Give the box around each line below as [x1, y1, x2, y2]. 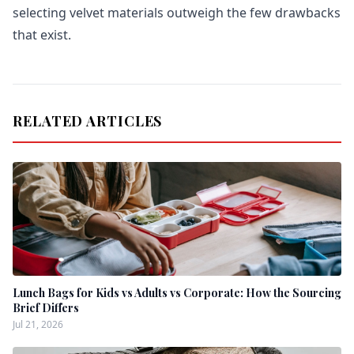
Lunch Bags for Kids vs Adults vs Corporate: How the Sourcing [13, 285, 341, 300]
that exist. [13, 26, 71, 43]
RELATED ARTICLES [13, 111, 163, 130]
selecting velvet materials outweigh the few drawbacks [13, 4, 341, 21]
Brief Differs [13, 300, 79, 315]
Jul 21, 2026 [13, 318, 63, 331]
